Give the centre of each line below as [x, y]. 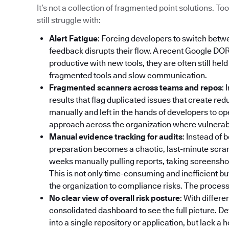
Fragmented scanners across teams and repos [135, 88]
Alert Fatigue [73, 39]
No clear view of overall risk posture [114, 198]
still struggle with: [69, 20]
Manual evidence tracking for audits [116, 137]
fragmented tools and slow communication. [128, 76]
